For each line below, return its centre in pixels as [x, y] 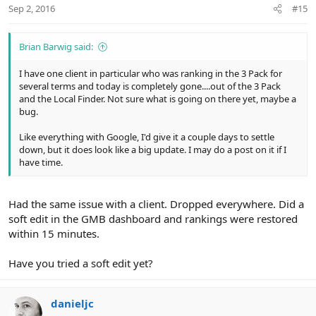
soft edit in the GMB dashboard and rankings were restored [153, 218]
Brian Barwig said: [56, 47]
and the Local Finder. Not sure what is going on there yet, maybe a [158, 99]
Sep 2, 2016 [32, 9]
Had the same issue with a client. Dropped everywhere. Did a [156, 203]
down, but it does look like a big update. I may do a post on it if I [153, 150]
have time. [41, 163]
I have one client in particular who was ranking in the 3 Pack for [151, 74]
